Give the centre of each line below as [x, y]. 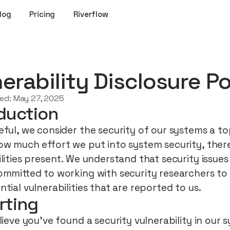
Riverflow [91, 14]
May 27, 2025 [39, 98]
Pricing [42, 14]
